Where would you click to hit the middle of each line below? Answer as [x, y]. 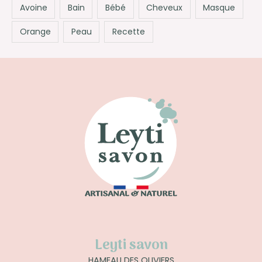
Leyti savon [131, 245]
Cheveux [165, 8]
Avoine [33, 8]
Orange [35, 32]
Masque [219, 8]
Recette [128, 32]
